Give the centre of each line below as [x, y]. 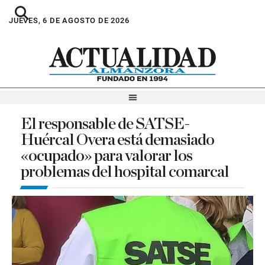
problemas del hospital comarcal [125, 172]
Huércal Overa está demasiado [117, 140]
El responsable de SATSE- [105, 124]
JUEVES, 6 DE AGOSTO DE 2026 [69, 20]
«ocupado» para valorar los [106, 156]
